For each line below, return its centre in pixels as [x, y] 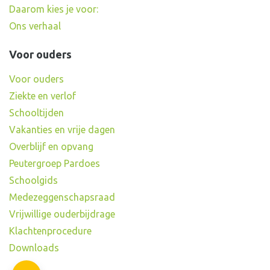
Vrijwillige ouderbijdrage [62, 214]
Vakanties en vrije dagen [62, 130]
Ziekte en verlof [42, 96]
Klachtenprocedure [50, 231]
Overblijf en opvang [51, 147]
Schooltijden [36, 113]
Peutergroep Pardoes [55, 164]
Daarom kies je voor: [54, 9]
